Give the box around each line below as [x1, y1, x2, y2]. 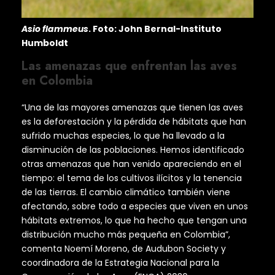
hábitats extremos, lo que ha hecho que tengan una [21, 214, 247, 227]
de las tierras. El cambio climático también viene [21, 186, 230, 199]
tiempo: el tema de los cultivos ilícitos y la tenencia [21, 172, 242, 185]
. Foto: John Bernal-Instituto [88, 23, 222, 36]
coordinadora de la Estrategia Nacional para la [21, 257, 219, 269]
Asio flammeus [21, 23, 88, 36]
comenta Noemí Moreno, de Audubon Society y [21, 242, 226, 255]
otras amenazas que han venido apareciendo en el [21, 158, 241, 171]
